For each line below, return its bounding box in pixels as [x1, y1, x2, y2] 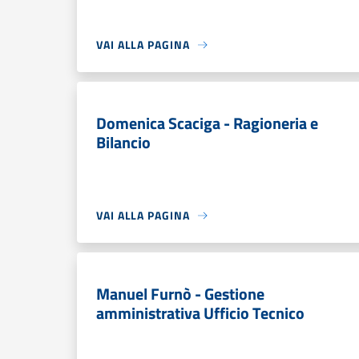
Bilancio [96, 130, 151, 155]
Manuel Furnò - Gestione [96, 281, 264, 306]
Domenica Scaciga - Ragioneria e [96, 111, 318, 135]
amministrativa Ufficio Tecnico [96, 301, 305, 325]
